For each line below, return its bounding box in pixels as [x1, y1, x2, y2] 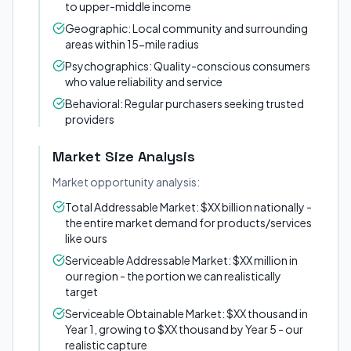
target [65, 284, 98, 299]
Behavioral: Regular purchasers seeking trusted [65, 96, 304, 110]
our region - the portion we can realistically [65, 269, 281, 283]
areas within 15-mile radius [65, 37, 199, 51]
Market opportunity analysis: [52, 175, 200, 189]
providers [65, 112, 114, 126]
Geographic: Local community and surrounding [65, 21, 308, 35]
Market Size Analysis [52, 147, 195, 165]
